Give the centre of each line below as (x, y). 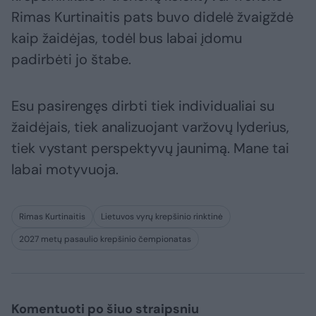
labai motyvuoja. (65, 170)
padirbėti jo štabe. (71, 60)
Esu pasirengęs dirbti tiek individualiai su (143, 106)
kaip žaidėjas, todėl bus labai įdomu (127, 38)
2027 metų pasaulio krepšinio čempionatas (105, 239)
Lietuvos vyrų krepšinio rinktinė (162, 217)
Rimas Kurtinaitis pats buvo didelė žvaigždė (152, 17)
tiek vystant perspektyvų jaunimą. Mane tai (150, 148)
